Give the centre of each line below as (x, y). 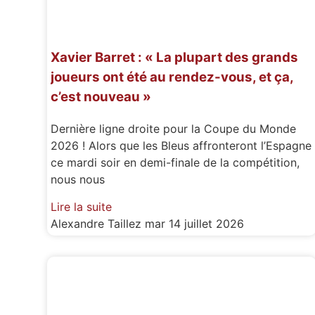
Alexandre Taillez (98, 223)
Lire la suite (82, 206)
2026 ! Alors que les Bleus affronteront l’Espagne (181, 146)
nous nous (78, 180)
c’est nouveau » (101, 97)
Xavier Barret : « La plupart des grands (175, 58)
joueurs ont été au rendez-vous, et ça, (172, 77)
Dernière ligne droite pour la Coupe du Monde (174, 129)
